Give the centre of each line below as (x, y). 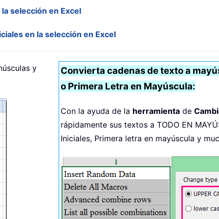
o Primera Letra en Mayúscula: (128, 87)
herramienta (156, 111)
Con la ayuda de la (97, 111)
